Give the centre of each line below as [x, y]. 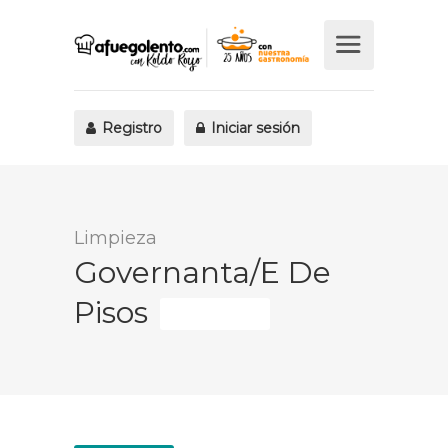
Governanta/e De [202, 272]
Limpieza [115, 238]
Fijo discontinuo [215, 313]
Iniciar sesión [253, 128]
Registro [130, 128]
